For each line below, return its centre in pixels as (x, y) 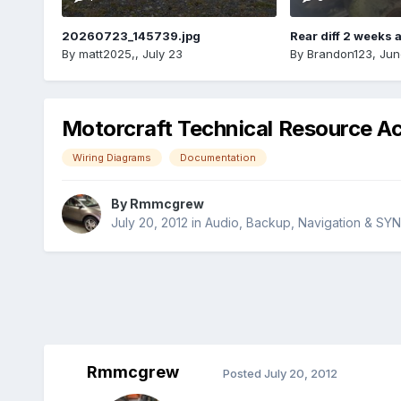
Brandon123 (339, 53)
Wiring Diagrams (111, 157)
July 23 (162, 53)
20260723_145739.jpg (131, 35)
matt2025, (107, 53)
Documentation (218, 157)
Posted (243, 373)
